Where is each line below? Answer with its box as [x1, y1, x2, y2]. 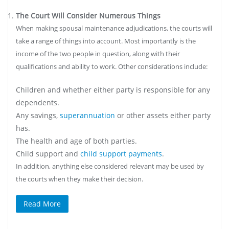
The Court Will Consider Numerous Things [16, 11, 161, 21]
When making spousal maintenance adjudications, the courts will [16, 24, 212, 33]
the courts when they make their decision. [16, 174, 143, 184]
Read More [24, 199, 61, 209]
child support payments [80, 148, 162, 158]
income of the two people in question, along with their [16, 49, 180, 59]
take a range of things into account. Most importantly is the [16, 36, 196, 46]
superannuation [60, 110, 115, 120]
